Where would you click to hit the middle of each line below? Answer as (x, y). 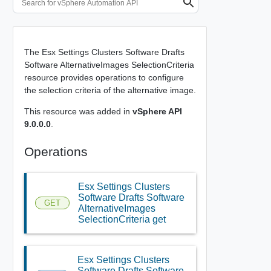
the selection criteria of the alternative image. (110, 90)
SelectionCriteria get (122, 219)
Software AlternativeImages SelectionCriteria (109, 64)
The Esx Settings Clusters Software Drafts (104, 52)
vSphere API (157, 111)
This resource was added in (78, 111)
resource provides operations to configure (104, 77)
